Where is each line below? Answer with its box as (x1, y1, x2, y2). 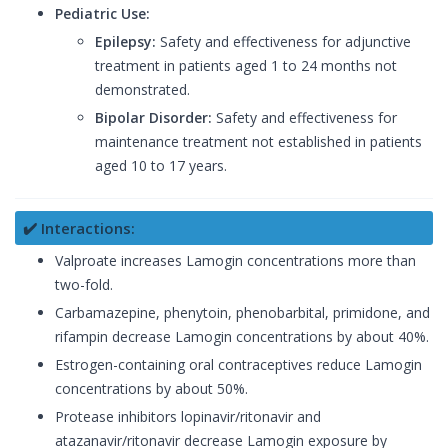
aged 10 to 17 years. (95, 156, 227, 176)
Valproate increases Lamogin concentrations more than (55, 251, 416, 271)
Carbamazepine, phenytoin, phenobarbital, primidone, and (55, 303, 430, 323)
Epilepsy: (95, 32, 156, 52)
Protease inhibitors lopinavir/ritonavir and (55, 407, 321, 427)
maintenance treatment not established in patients (95, 132, 422, 152)
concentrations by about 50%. (55, 379, 248, 399)
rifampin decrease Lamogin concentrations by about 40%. (55, 327, 429, 347)
